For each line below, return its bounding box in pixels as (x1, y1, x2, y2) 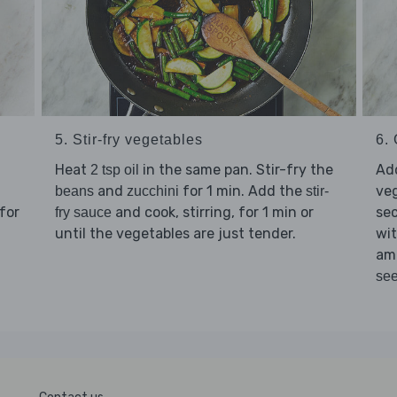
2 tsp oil (90, 162, 139, 178)
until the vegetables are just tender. (54, 225, 296, 243)
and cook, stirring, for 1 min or (111, 204, 314, 222)
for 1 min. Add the (178, 183, 306, 200)
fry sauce (54, 205, 112, 221)
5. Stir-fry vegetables (54, 132, 203, 148)
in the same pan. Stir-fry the (138, 161, 333, 179)
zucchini (126, 183, 179, 199)
